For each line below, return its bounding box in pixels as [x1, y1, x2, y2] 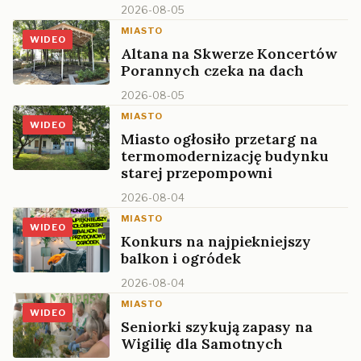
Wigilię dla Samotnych [121, 334, 284, 353]
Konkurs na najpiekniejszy [121, 231, 311, 251]
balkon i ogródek [121, 248, 241, 268]
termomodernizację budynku [121, 146, 329, 165]
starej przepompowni [121, 163, 273, 182]
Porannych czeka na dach [121, 60, 304, 80]
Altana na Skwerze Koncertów [121, 44, 337, 63]
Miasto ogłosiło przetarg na [121, 129, 317, 148]
